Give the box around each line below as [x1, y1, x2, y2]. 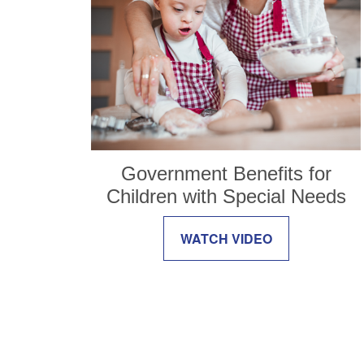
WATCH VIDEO [180, 228, 272, 248]
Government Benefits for [120, 162, 331, 184]
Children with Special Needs [106, 184, 346, 207]
